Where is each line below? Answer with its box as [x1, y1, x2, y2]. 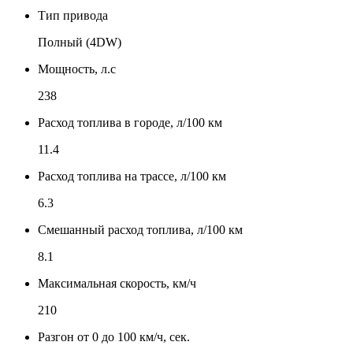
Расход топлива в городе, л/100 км [38, 115, 222, 129]
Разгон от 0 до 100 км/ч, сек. [38, 329, 190, 344]
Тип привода [38, 8, 108, 22]
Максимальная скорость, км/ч [38, 276, 196, 290]
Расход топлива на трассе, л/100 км [38, 169, 226, 183]
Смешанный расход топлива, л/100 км [38, 222, 243, 236]
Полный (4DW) [38, 35, 121, 49]
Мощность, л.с [38, 61, 116, 76]
